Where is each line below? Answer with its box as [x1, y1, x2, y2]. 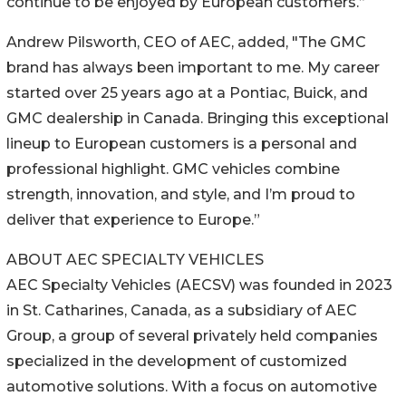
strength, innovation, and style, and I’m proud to [6, 186, 355, 204]
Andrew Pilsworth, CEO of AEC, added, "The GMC [6, 34, 366, 52]
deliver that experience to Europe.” [6, 211, 260, 229]
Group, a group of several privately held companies [6, 327, 378, 345]
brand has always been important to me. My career [6, 59, 380, 77]
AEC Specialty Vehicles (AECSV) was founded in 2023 [6, 276, 392, 295]
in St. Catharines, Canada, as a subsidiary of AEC [6, 302, 357, 320]
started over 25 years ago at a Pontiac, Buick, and [6, 84, 368, 102]
